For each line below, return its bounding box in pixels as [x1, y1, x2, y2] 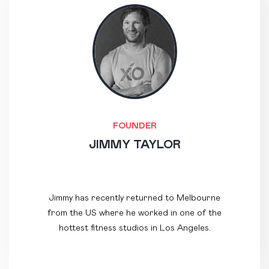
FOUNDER [112, 122, 157, 131]
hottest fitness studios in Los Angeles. [58, 224, 211, 233]
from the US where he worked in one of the [47, 209, 222, 218]
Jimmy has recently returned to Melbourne [49, 194, 220, 203]
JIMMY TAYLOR [88, 139, 181, 151]
